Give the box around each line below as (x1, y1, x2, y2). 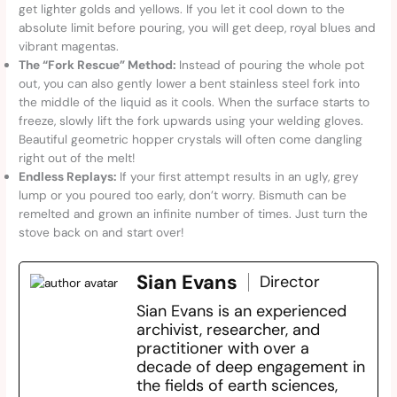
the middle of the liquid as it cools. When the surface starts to (19, 94, 370, 111)
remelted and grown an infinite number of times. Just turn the (19, 206, 369, 222)
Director (260, 271, 321, 293)
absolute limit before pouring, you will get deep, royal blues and (19, 19, 377, 36)
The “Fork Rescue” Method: (19, 57, 176, 74)
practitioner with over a (136, 338, 310, 360)
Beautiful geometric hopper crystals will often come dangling (19, 131, 363, 148)
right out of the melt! (19, 150, 136, 167)
